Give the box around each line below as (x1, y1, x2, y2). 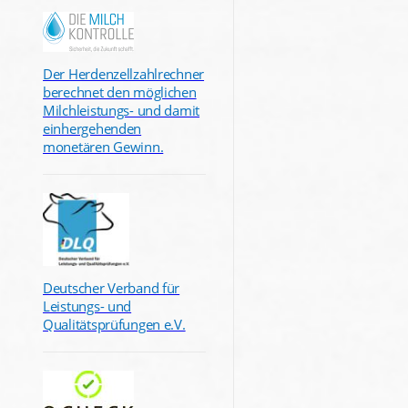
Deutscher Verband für (43, 278, 180, 297)
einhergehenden (43, 118, 142, 138)
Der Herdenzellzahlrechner (43, 64, 205, 83)
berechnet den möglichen (43, 82, 197, 101)
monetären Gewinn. (43, 137, 164, 156)
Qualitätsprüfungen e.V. (43, 314, 186, 333)
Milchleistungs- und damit (43, 100, 200, 119)
